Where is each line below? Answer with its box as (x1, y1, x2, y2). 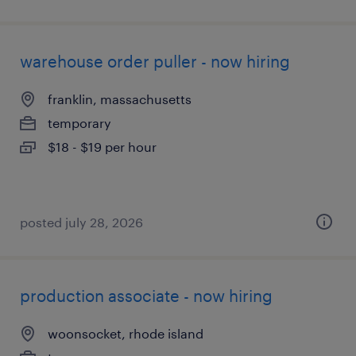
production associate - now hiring (20, 286, 273, 305)
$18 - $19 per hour (48, 139, 157, 154)
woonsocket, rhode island (48, 326, 203, 341)
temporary (48, 115, 111, 130)
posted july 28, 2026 (20, 215, 143, 230)
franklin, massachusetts (48, 91, 192, 106)
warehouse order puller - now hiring (20, 52, 290, 71)
